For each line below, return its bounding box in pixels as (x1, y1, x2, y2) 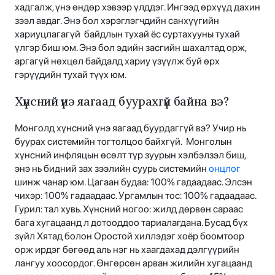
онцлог (209, 162, 241, 174)
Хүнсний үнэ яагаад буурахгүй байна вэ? (15, 93, 232, 109)
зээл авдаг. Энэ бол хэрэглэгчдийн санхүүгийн (15, 14, 219, 26)
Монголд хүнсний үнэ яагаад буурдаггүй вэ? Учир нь (15, 122, 246, 134)
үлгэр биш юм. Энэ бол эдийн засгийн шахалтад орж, (15, 41, 246, 53)
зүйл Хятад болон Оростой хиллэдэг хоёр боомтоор (15, 230, 244, 242)
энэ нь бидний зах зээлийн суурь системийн (15, 162, 209, 174)
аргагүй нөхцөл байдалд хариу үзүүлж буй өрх (15, 55, 220, 67)
